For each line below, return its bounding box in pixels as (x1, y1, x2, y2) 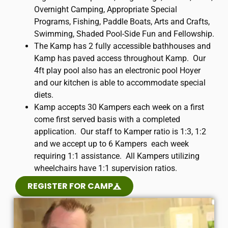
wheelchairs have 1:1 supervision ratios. (34, 163, 177, 173)
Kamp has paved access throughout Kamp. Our (34, 53, 206, 63)
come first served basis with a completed (34, 114, 180, 124)
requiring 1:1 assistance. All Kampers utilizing (34, 151, 199, 161)
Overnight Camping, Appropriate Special (34, 4, 177, 14)
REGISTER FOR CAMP (27, 180, 113, 192)
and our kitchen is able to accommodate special (34, 77, 206, 88)
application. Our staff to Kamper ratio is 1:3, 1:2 (34, 126, 206, 136)
